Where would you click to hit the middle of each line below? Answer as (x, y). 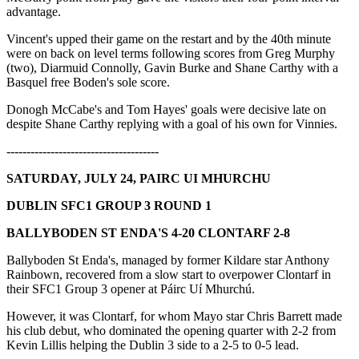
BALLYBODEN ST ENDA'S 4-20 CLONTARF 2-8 (148, 232)
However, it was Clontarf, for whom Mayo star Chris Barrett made (174, 316)
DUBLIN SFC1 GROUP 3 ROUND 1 (109, 205)
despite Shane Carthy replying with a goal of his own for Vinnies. (172, 123)
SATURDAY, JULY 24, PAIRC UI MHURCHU (139, 178)
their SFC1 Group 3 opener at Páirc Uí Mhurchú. (131, 288)
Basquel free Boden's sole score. (88, 82)
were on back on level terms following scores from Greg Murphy (171, 53)
